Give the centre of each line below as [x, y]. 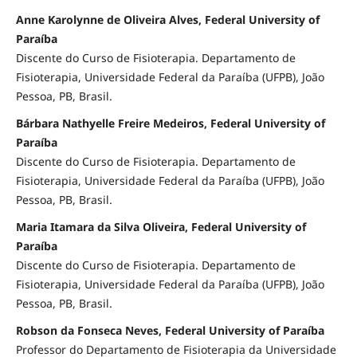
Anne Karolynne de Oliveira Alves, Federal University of [167, 20]
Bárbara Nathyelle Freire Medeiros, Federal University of [170, 124]
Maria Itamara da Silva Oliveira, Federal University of [161, 227]
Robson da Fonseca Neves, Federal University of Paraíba [170, 331]
